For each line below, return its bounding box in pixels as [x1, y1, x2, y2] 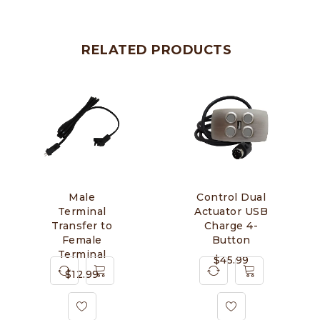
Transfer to [51, 219, 113, 232]
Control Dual [196, 190, 266, 204]
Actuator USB [194, 204, 268, 218]
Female [61, 233, 102, 246]
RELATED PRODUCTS [81, 42, 231, 59]
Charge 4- [204, 219, 259, 232]
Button [211, 233, 251, 246]
